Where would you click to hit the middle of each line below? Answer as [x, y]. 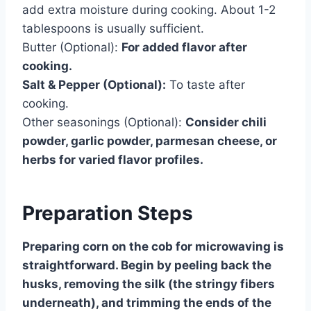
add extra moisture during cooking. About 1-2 [149, 9]
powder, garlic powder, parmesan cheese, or [150, 141]
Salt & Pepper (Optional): [94, 84]
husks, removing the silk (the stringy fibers [149, 284]
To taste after [205, 84]
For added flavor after [184, 47]
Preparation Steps [108, 213]
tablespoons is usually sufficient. [113, 28]
